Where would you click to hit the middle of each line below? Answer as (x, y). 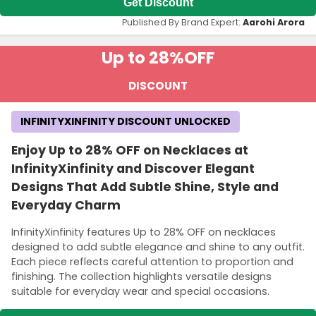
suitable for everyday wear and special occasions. (140, 291)
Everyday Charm (66, 206)
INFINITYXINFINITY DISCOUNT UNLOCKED (126, 122)
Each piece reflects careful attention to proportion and (152, 261)
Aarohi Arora (274, 23)
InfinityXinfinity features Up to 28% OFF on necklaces (144, 232)
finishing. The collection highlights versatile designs (141, 276)
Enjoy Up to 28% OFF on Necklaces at (130, 151)
